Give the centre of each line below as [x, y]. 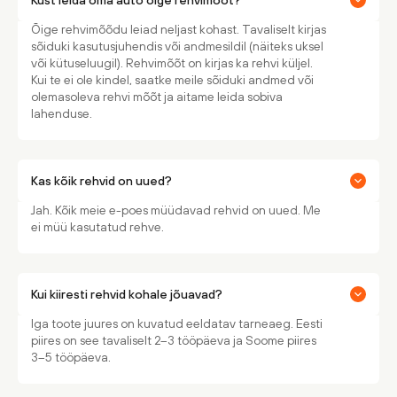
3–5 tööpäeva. [71, 357]
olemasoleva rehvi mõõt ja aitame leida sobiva [157, 97]
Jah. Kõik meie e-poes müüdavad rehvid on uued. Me [176, 210]
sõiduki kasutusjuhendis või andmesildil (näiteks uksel [177, 46]
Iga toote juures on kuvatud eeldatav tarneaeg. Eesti [177, 323]
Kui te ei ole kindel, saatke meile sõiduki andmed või [172, 80]
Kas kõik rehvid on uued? [101, 180]
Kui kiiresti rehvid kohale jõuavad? [127, 294]
